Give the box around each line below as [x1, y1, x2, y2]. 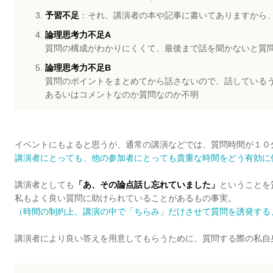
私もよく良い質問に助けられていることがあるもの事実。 [15, 193, 236, 203]
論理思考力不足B [45, 62, 111, 73]
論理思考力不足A [45, 29, 111, 40]
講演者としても [15, 179, 74, 190]
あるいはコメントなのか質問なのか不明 [45, 89, 199, 99]
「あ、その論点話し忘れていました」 [74, 179, 219, 190]
